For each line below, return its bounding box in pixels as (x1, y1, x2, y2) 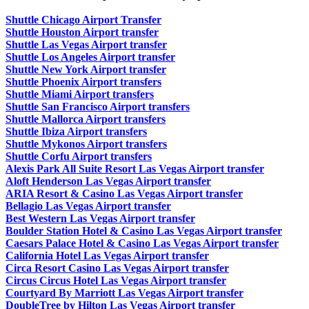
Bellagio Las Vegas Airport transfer (6, 200, 171, 212)
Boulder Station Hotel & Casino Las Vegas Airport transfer (6, 225, 282, 237)
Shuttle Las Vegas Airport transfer (6, 39, 167, 51)
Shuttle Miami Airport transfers (6, 88, 154, 101)
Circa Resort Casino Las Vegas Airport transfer (6, 262, 229, 275)
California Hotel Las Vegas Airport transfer (6, 250, 209, 262)
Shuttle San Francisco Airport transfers (6, 101, 190, 113)
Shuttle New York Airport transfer (6, 63, 166, 76)
